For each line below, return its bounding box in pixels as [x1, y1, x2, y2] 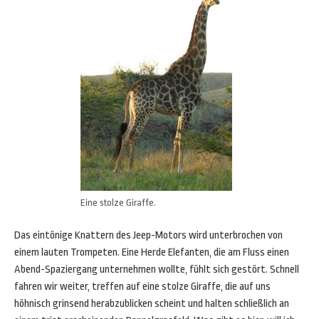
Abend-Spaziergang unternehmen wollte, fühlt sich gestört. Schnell [14, 263, 299, 276]
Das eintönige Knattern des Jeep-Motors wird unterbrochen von [14, 229, 283, 241]
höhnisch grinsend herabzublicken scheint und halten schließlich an [14, 298, 289, 310]
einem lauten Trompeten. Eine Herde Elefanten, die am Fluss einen [14, 246, 289, 258]
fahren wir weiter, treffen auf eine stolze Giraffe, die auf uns [14, 281, 271, 293]
